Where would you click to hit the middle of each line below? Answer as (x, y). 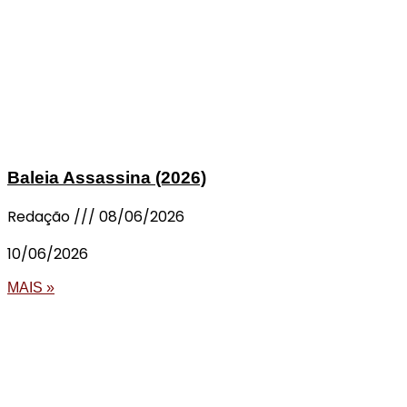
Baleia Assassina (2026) (107, 178)
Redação (40, 217)
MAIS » (31, 288)
